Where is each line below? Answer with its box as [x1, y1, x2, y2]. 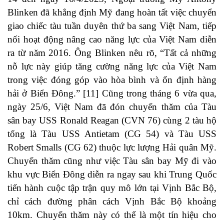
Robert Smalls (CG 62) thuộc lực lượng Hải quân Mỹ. [7, 142, 216, 153]
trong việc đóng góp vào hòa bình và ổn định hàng [7, 74, 216, 85]
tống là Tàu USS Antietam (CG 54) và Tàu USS [7, 128, 216, 139]
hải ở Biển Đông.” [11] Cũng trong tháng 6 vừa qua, [7, 88, 216, 99]
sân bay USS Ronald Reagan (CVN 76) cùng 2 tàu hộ [7, 115, 216, 126]
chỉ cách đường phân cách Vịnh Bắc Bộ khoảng [7, 196, 216, 207]
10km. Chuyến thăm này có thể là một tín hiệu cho [7, 209, 216, 220]
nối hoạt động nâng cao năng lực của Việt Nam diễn [7, 34, 216, 45]
